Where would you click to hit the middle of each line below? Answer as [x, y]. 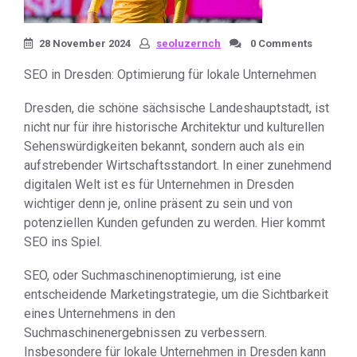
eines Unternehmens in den [100, 314]
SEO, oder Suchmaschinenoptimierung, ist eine [153, 275]
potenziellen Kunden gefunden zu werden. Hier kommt [175, 223]
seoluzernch [188, 43]
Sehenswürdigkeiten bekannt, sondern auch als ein [164, 146]
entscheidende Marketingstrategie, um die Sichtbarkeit [176, 294]
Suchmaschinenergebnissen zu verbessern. [145, 333]
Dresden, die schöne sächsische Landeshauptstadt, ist [177, 108]
